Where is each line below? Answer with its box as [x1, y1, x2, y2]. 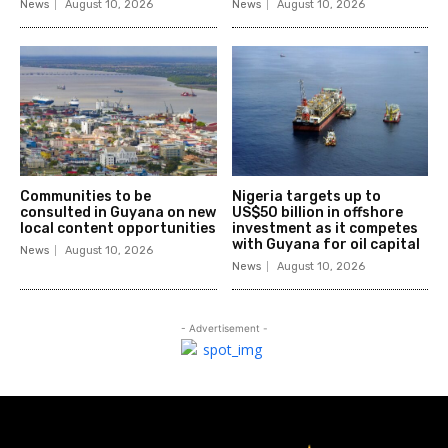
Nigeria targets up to [231, 188, 381, 206]
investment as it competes [231, 220, 418, 238]
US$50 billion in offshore [231, 204, 403, 222]
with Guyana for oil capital [231, 236, 420, 254]
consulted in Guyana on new [20, 204, 216, 222]
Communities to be [20, 188, 151, 206]
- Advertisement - [180, 322, 268, 335]
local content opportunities [20, 220, 216, 238]
